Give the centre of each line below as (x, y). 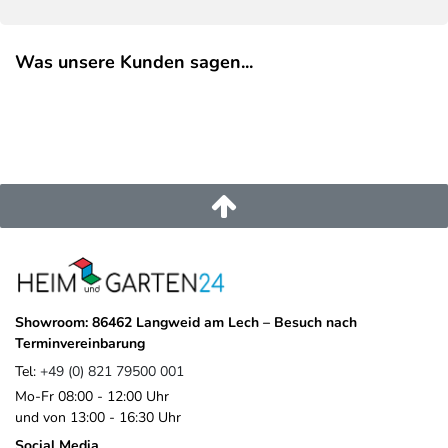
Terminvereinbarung (80, 344)
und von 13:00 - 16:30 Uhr (98, 417)
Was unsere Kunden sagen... (134, 62)
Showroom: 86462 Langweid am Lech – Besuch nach (186, 323)
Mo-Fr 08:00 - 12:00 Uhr (92, 396)
